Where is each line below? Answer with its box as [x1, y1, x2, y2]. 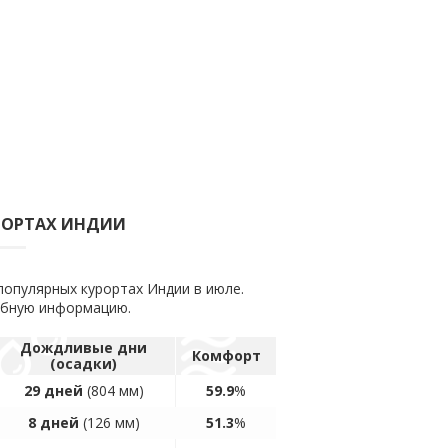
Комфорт [191, 346, 261, 365]
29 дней [23, 381, 83, 400]
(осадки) [50, 354, 117, 373]
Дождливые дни [20, 338, 147, 357]
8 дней [27, 413, 79, 432]
